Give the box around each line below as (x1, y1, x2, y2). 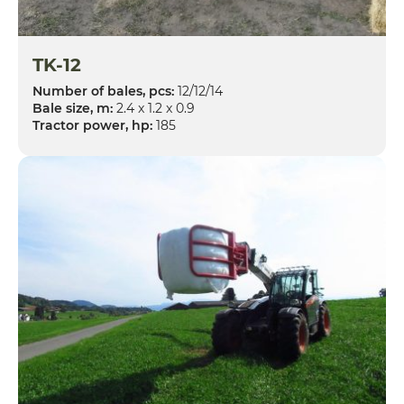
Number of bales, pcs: (32, 83, 174, 100)
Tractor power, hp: (32, 117, 152, 134)
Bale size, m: (32, 100, 113, 117)
